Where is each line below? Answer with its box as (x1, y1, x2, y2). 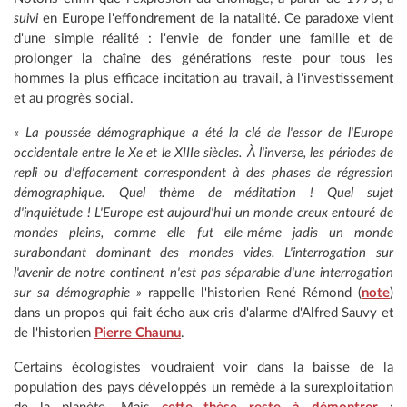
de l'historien (14, 325, 94, 340)
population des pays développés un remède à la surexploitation (14, 380, 393, 394)
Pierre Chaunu (94, 325, 181, 340)
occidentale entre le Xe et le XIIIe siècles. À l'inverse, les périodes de (14, 145, 393, 160)
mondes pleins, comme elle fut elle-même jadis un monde (14, 225, 393, 240)
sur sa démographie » (14, 285, 142, 300)
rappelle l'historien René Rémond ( (141, 285, 362, 300)
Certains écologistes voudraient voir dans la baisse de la (14, 360, 393, 374)
